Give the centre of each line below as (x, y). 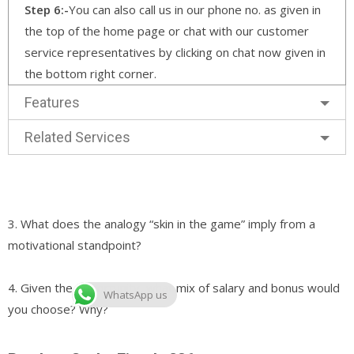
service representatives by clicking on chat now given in (175, 52)
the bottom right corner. (90, 73)
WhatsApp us (136, 294)
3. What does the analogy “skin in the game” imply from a (162, 223)
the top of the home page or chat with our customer (167, 30)
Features (52, 102)
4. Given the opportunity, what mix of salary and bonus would (174, 287)
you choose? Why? (58, 309)
